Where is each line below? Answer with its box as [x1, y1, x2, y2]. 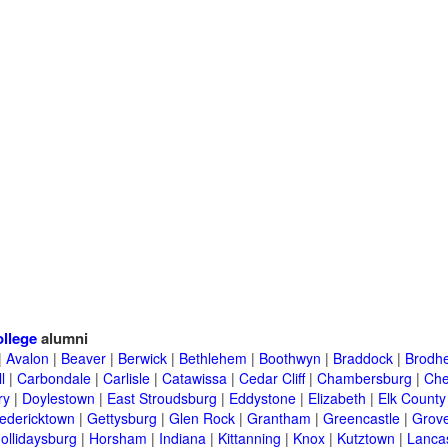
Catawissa [162, 368, 227, 389]
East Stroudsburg [107, 388, 217, 409]
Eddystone [229, 388, 296, 409]
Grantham [247, 408, 311, 429]
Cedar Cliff [239, 368, 305, 389]
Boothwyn [259, 348, 321, 369]
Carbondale [17, 368, 91, 389]
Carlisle [103, 368, 150, 389]
